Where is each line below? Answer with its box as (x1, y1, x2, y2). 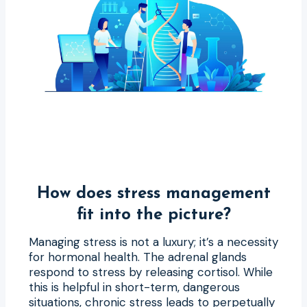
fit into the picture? (76, 206, 231, 223)
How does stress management (36, 185, 271, 202)
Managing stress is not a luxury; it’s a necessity (29, 234, 278, 249)
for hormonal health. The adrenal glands (29, 249, 247, 265)
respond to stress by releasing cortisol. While (29, 264, 273, 280)
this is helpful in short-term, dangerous (29, 279, 240, 295)
